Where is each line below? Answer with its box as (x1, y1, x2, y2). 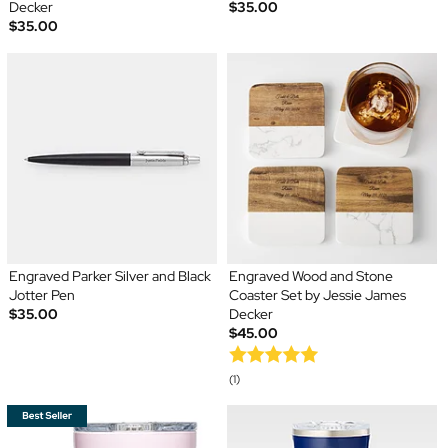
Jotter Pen (8, 285, 75, 304)
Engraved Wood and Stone (229, 266, 393, 285)
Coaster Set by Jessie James (229, 285, 406, 304)
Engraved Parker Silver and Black (8, 266, 211, 285)
